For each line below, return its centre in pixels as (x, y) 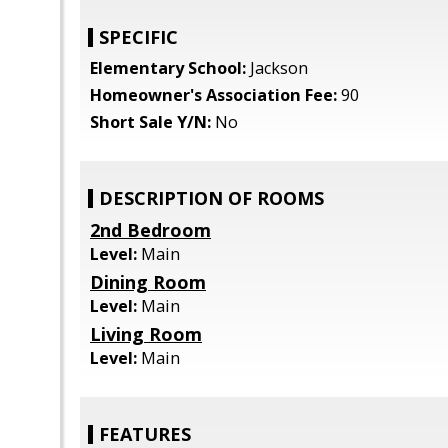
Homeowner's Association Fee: (213, 95)
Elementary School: (168, 68)
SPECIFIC (138, 37)
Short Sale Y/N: (150, 122)
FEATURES (145, 434)
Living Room (146, 334)
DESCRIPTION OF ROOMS (211, 198)
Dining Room (148, 282)
